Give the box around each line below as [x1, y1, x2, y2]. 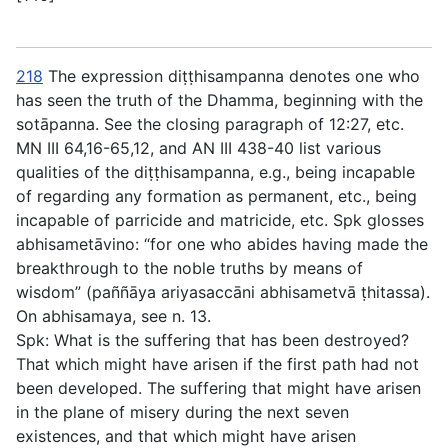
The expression [43, 66, 168, 87]
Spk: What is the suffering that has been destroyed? [16, 330, 409, 351]
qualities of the [16, 162, 134, 183]
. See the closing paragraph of [95, 114, 329, 135]
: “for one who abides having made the [135, 234, 428, 255]
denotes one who [284, 66, 420, 87]
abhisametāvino [16, 234, 135, 255]
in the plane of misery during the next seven [16, 402, 349, 423]
